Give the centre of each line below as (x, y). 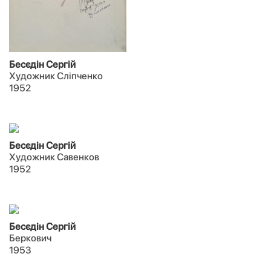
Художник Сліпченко (56, 76)
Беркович (30, 238)
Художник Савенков (54, 157)
